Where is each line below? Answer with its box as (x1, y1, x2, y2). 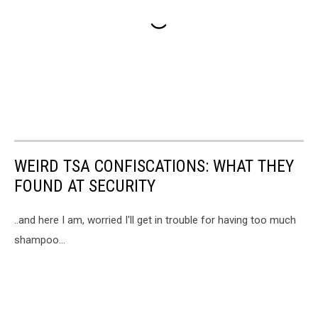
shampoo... (14, 233, 65, 246)
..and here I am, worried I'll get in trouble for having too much (14, 213, 296, 226)
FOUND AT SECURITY (14, 175, 155, 196)
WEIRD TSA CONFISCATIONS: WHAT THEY (14, 155, 294, 176)
